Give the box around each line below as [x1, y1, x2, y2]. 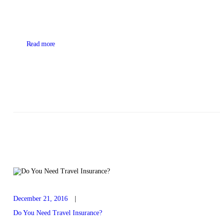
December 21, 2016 [13, 194, 68, 202]
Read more [26, 40, 55, 48]
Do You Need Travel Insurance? [13, 209, 102, 217]
